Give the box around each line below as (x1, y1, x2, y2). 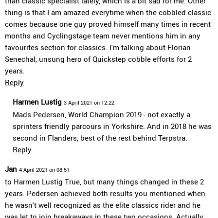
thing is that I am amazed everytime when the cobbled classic (5, 7, 211, 17)
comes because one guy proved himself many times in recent (5, 19, 211, 29)
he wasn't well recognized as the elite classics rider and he (5, 200, 200, 210)
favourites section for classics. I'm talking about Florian (5, 42, 191, 52)
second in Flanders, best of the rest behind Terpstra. (13, 133, 187, 143)
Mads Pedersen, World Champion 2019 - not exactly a (13, 109, 190, 119)
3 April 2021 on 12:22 (64, 99, 114, 106)
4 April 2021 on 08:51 (19, 166, 70, 173)
